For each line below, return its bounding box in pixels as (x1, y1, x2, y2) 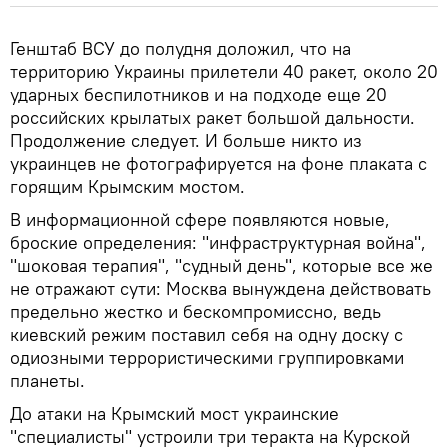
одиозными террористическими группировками (10, 345, 404, 369)
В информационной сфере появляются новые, (10, 207, 390, 231)
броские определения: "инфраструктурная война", (10, 230, 426, 254)
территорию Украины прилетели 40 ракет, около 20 (10, 59, 438, 83)
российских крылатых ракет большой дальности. (10, 105, 415, 129)
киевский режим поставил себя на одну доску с (10, 322, 403, 346)
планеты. (10, 368, 85, 392)
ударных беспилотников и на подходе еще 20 (10, 82, 387, 106)
